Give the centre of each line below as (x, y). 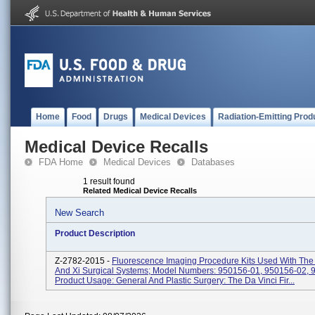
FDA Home (61, 162)
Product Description (95, 233)
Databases (213, 162)
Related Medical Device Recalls (140, 191)
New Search (79, 213)
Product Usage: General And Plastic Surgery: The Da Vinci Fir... (175, 281)
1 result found (109, 181)
